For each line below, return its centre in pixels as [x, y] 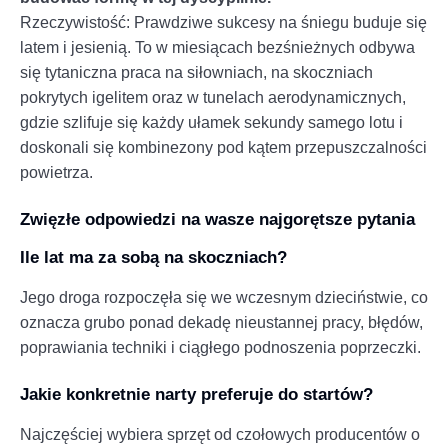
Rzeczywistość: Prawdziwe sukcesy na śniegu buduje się [223, 22]
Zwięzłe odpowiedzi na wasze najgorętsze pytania [217, 219]
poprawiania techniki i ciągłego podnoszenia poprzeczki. [220, 347]
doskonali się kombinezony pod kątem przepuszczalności [223, 147]
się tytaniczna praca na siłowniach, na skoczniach [196, 72]
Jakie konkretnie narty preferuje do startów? [196, 394]
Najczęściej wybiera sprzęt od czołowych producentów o [220, 434]
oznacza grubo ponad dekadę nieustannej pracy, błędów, [221, 322]
